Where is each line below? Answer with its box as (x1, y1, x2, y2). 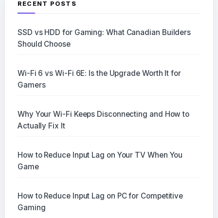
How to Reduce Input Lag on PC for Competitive (17, 191, 183, 201)
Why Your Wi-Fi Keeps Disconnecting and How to (17, 109, 190, 119)
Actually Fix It (17, 121, 65, 131)
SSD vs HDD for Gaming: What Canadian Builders (17, 28, 191, 37)
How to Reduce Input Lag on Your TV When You (17, 150, 183, 160)
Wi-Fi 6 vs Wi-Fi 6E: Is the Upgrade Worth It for (17, 69, 181, 78)
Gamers (17, 80, 46, 90)
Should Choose (17, 39, 71, 49)
